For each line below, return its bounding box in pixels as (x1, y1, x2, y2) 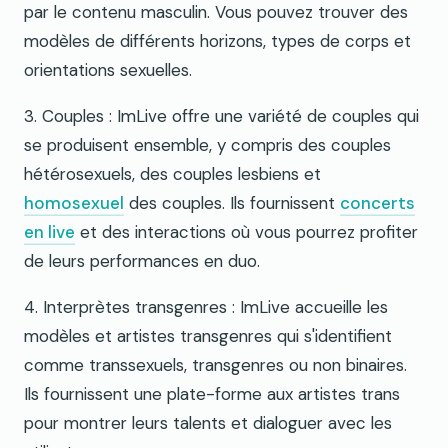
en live (24, 221, 75, 244)
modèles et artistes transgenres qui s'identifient (24, 325, 392, 348)
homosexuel (24, 192, 124, 215)
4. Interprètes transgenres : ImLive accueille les (24, 296, 388, 319)
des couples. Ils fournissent (124, 192, 340, 215)
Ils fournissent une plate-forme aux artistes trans (24, 383, 400, 406)
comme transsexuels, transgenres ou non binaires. (24, 354, 407, 377)
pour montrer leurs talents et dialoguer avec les (24, 412, 392, 435)
